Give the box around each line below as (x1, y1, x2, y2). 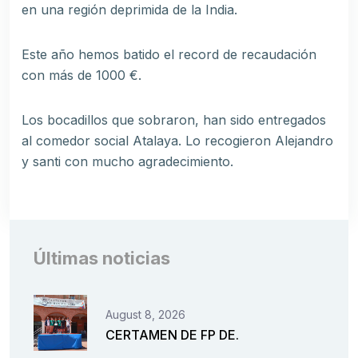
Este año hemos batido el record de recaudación (22, 46, 316, 62)
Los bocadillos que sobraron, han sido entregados (22, 112, 326, 128)
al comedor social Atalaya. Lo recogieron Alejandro (22, 133, 333, 149)
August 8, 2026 (105, 307, 185, 321)
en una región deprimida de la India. (22, 2, 237, 18)
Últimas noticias (34, 248, 170, 268)
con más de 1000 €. (22, 67, 141, 83)
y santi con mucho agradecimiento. (22, 153, 233, 169)
